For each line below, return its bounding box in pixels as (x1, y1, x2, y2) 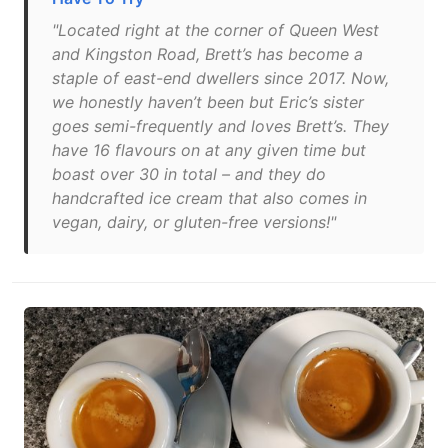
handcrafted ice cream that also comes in (52, 188, 367, 208)
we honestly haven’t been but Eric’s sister (52, 92, 364, 112)
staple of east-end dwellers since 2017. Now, (52, 68, 389, 88)
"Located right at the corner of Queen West (52, 20, 379, 40)
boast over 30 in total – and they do (52, 164, 326, 184)
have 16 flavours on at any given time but (52, 140, 366, 160)
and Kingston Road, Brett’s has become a (52, 44, 363, 64)
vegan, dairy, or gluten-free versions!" (52, 212, 336, 232)
